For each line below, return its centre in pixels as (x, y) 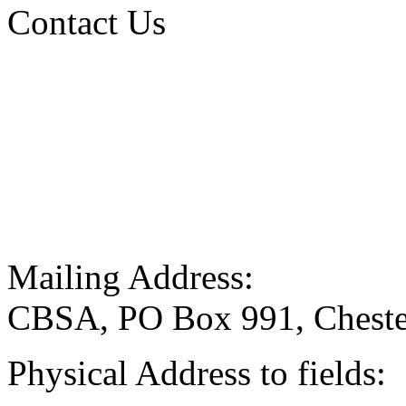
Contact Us (87, 23)
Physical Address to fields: (197, 373)
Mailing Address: (130, 277)
